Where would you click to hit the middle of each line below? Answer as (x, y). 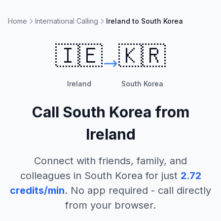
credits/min (37, 190)
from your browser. (110, 205)
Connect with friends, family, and (110, 161)
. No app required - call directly (138, 190)
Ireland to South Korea (145, 21)
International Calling (67, 21)
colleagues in (52, 176)
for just (160, 176)
